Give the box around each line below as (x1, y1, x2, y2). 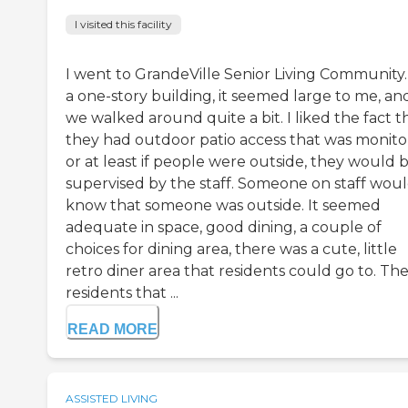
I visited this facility (75, 17, 172, 32)
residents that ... (66, 284, 178, 302)
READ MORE (67, 321, 158, 338)
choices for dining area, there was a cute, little (66, 240, 397, 259)
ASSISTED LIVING (66, 392, 158, 406)
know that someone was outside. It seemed (66, 197, 381, 215)
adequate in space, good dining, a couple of (66, 219, 382, 237)
